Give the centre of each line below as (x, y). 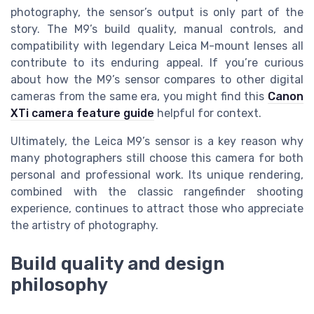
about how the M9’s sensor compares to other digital (157, 80)
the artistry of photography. (84, 226)
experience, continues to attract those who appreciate (157, 209)
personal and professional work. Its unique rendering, (157, 175)
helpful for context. (208, 114)
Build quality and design (117, 263)
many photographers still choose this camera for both (157, 158)
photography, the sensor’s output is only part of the (157, 13)
